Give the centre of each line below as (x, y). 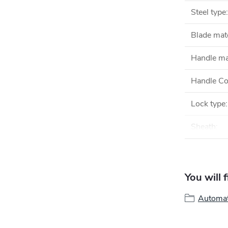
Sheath (203, 127)
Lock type (208, 104)
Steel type (208, 12)
